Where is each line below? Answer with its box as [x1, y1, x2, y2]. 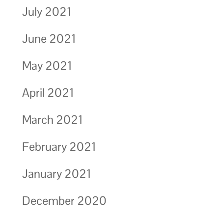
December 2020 [22, 192, 107, 208]
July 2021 [22, 3, 72, 19]
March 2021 [22, 111, 83, 127]
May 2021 [22, 57, 72, 73]
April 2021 [22, 84, 74, 100]
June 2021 [22, 30, 76, 46]
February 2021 [22, 138, 96, 154]
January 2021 [22, 165, 91, 181]
